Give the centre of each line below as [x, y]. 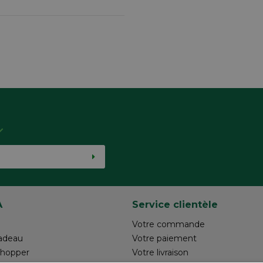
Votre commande [168, 224]
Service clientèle [175, 204]
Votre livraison [160, 252]
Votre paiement [164, 238]
